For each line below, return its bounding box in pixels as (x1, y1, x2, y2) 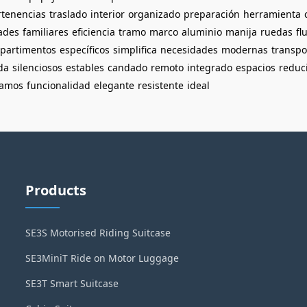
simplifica (113, 43, 157, 56)
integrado (187, 61, 232, 74)
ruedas (260, 25, 293, 38)
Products (25, 181, 87, 199)
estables (66, 61, 104, 74)
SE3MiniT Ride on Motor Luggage (25, 251, 180, 265)
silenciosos (12, 61, 62, 74)
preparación (184, 8, 240, 21)
